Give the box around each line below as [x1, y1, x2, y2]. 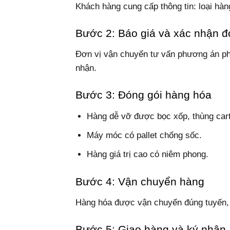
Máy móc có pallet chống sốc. [87, 130, 202, 141]
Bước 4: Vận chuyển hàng [75, 175, 204, 188]
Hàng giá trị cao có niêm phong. [87, 149, 209, 160]
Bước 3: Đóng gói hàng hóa [75, 89, 212, 102]
